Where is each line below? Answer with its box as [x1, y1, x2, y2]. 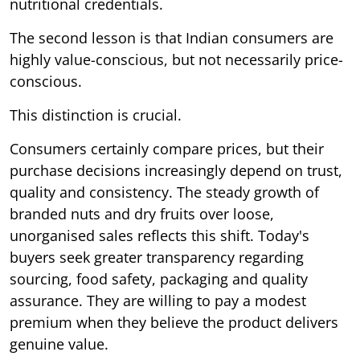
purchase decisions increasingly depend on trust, [10, 161, 342, 181]
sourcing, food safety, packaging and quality [10, 269, 308, 289]
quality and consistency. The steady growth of [10, 182, 319, 202]
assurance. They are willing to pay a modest [10, 291, 306, 311]
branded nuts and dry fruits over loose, [10, 204, 274, 224]
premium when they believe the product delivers [10, 313, 338, 333]
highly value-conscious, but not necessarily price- [10, 50, 343, 70]
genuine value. [10, 334, 108, 354]
